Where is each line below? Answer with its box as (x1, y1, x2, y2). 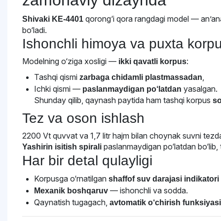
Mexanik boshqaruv (34, 186, 108, 195)
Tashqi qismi (34, 72, 79, 82)
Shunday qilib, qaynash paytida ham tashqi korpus (34, 95, 213, 105)
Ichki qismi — (34, 84, 82, 94)
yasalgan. (182, 84, 218, 94)
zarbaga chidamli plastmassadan (79, 73, 202, 81)
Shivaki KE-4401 (22, 15, 83, 23)
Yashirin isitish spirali (22, 143, 102, 151)
